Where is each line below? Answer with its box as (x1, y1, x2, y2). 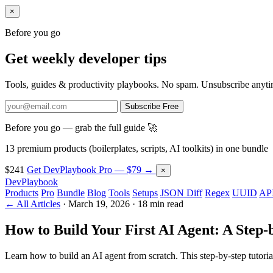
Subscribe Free (125, 101, 179, 111)
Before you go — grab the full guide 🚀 (5, 122, 157, 133)
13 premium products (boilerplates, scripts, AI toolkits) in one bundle (5, 143, 268, 154)
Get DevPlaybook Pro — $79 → (27, 164, 156, 175)
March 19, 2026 (68, 198, 130, 209)
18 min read (138, 198, 183, 209)
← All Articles (5, 198, 60, 209)
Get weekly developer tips (5, 50, 166, 66)
